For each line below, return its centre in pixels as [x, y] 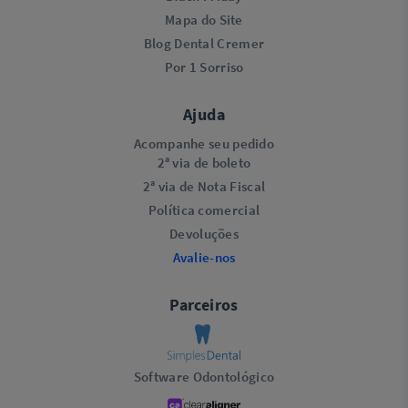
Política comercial [204, 210]
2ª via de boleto [204, 163]
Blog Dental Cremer [204, 44]
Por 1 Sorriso [204, 67]
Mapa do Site [204, 20]
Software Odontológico [204, 377]
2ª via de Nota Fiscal [204, 187]
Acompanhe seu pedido [204, 144]
